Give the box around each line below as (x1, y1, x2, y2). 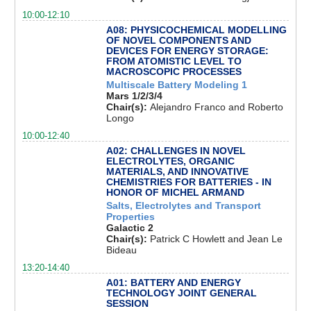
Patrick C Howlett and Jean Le (149, 233, 283, 244)
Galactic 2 (106, 221, 153, 233)
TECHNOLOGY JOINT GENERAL (106, 287, 257, 299)
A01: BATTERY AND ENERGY (106, 277, 241, 289)
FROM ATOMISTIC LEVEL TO (106, 55, 242, 67)
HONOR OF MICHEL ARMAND (106, 187, 244, 199)
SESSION (106, 298, 149, 310)
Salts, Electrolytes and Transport (106, 199, 261, 211)
